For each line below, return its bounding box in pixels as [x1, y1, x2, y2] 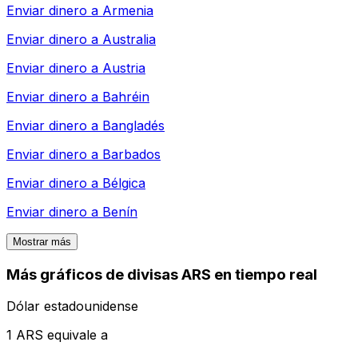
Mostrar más [13, 235, 71, 248]
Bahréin [102, 88, 149, 105]
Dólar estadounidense [6, 298, 138, 315]
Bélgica [102, 174, 145, 191]
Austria [102, 59, 145, 76]
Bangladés [102, 117, 165, 133]
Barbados [102, 145, 161, 162]
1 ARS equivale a [6, 327, 108, 344]
